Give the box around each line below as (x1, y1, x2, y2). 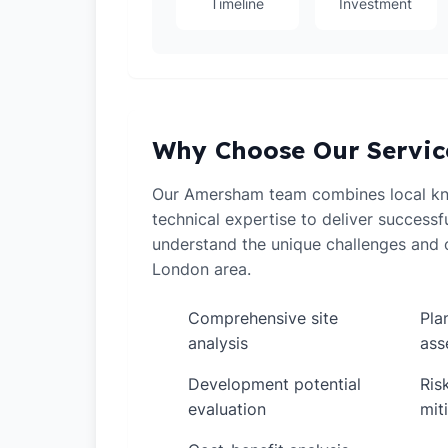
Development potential (188, 374, 361, 394)
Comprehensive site (188, 308, 338, 328)
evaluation (188, 399, 266, 419)
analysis (188, 333, 248, 353)
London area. (152, 259, 251, 279)
